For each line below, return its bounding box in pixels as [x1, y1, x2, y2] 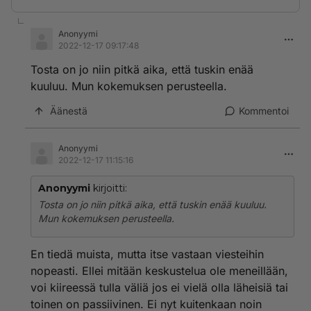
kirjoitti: [90, 182, 127, 194]
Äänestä [50, 105, 87, 117]
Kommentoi [239, 105, 289, 117]
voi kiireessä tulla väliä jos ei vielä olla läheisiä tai [31, 280, 288, 294]
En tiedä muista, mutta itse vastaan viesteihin [31, 247, 264, 261]
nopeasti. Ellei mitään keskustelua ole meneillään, [31, 264, 288, 278]
